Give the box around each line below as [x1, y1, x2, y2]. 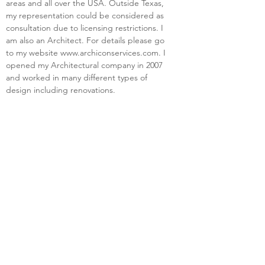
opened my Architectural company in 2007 [6, 60, 165, 70]
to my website [6, 47, 60, 58]
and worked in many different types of [6, 72, 150, 83]
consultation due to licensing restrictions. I [6, 22, 166, 33]
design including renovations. [6, 85, 115, 95]
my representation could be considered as [6, 10, 166, 21]
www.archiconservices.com [60, 47, 159, 58]
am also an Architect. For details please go [6, 35, 167, 46]
